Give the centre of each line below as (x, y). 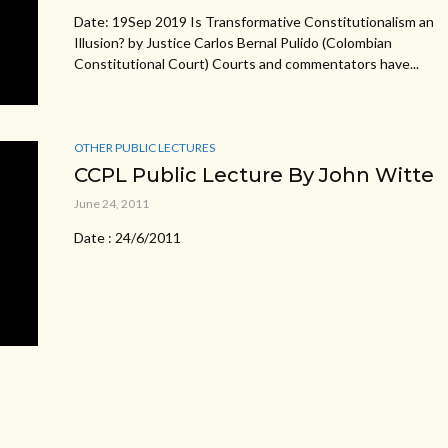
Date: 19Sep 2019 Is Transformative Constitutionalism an (254, 21)
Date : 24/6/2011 (127, 237)
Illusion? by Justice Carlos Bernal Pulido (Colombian (233, 42)
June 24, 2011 (111, 203)
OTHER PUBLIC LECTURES (144, 147)
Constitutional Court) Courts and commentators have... (246, 63)
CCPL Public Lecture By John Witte (254, 174)
